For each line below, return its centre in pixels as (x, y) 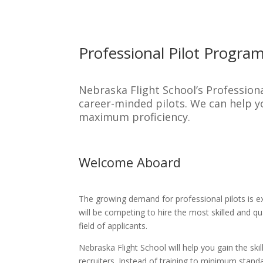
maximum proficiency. (135, 117)
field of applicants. (113, 225)
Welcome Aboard (130, 162)
